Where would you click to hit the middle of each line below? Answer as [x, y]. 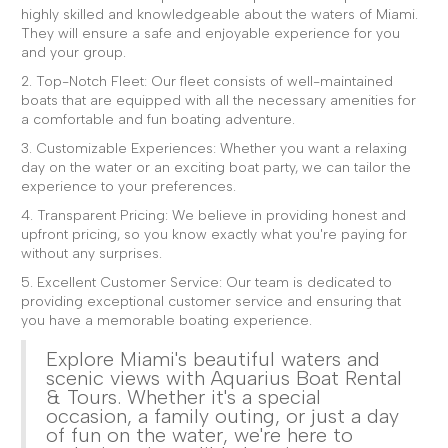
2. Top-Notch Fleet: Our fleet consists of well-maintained [207, 81]
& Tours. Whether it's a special [183, 396]
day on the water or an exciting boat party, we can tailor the [216, 167]
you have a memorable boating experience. [166, 320]
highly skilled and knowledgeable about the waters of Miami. [219, 14]
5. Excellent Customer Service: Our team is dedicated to [206, 282]
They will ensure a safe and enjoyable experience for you [210, 33]
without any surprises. [91, 253]
